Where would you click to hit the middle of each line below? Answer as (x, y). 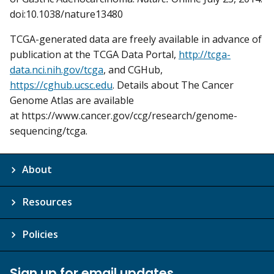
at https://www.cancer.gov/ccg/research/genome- (124, 116)
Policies (40, 235)
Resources (47, 202)
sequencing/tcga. (49, 131)
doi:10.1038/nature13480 (66, 14)
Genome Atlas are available (72, 101)
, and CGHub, (133, 70)
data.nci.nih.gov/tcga (57, 70)
